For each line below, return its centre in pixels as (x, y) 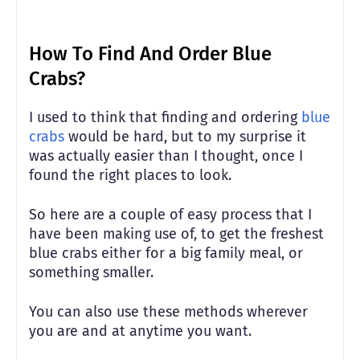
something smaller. (93, 272)
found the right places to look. (130, 175)
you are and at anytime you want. (140, 331)
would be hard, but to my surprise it (185, 136)
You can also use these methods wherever (168, 311)
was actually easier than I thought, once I (166, 155)
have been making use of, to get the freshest (176, 233)
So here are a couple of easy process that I (170, 214)
